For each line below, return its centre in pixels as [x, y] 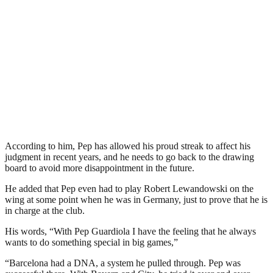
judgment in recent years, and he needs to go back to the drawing [129, 157]
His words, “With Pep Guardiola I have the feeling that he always [130, 231]
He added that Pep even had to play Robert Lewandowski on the [129, 188]
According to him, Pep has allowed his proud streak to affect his [128, 146]
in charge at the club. [45, 210]
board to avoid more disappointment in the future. [100, 168]
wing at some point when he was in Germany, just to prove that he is [136, 199]
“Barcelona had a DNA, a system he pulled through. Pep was [123, 263]
